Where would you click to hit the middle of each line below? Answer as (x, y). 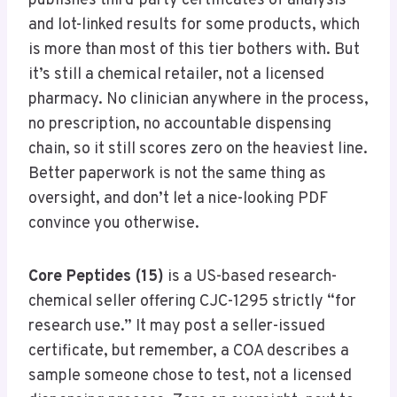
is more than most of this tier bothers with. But (194, 51)
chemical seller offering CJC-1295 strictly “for (192, 302)
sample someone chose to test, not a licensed (190, 377)
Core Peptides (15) (96, 277)
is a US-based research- (250, 277)
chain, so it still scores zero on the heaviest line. (198, 150)
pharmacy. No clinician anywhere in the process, (198, 100)
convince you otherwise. (114, 224)
